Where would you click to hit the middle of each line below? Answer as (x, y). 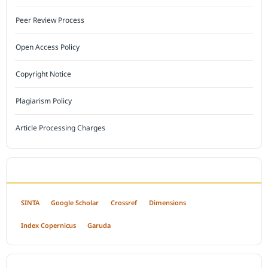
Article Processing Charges (61, 127)
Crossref (124, 202)
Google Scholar (75, 202)
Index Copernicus (48, 225)
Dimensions (167, 202)
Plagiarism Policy (44, 100)
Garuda (99, 225)
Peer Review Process (50, 20)
